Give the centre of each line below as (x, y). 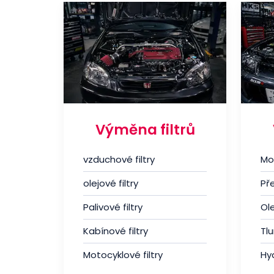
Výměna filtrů (145, 130)
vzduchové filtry (119, 160)
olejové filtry (111, 183)
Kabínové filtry (116, 231)
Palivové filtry (113, 207)
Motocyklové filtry (123, 255)
